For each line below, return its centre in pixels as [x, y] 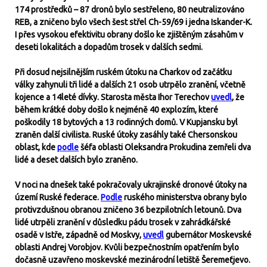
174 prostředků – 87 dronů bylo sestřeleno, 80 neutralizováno [130, 10]
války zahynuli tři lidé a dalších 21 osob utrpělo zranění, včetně [130, 85]
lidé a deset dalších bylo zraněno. [77, 160]
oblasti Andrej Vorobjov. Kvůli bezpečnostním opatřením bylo [127, 247]
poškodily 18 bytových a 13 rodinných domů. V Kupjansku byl [126, 122]
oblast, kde [36, 147]
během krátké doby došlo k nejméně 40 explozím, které [117, 110]
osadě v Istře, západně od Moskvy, [79, 235]
